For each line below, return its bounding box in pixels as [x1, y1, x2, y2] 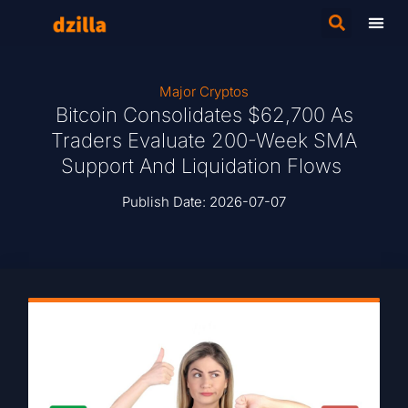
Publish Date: [122, 193, 209, 210]
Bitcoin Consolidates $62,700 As [55, 103, 353, 127]
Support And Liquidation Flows [61, 154, 347, 178]
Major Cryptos [159, 83, 249, 100]
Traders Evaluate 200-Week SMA [51, 128, 357, 152]
